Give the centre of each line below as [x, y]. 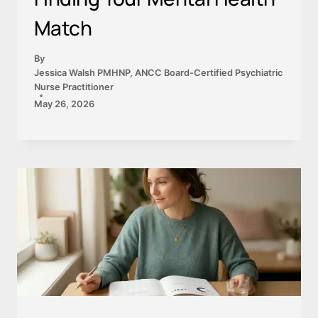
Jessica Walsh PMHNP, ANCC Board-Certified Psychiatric [158, 72]
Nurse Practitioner [74, 87]
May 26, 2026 [64, 104]
